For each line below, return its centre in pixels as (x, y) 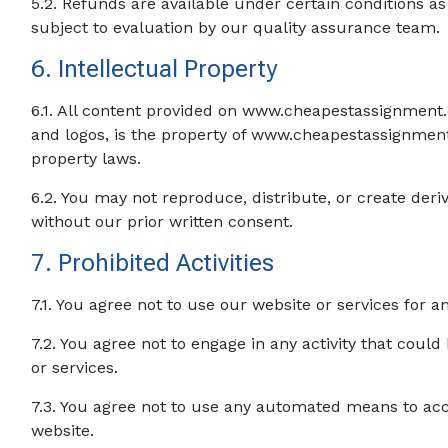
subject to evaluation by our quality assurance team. (236, 27)
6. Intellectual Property (154, 69)
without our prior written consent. (162, 221)
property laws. (86, 158)
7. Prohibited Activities (153, 263)
